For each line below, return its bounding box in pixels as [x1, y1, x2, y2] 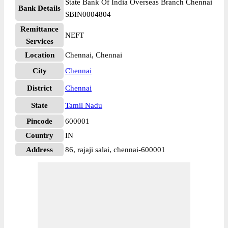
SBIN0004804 [65, 10, 111, 18]
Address [26, 146, 53, 154]
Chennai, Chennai [65, 51, 122, 59]
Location [24, 51, 54, 59]
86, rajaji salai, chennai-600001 [65, 146, 165, 154]
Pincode [26, 117, 52, 125]
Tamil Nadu [65, 101, 102, 109]
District [27, 84, 52, 92]
